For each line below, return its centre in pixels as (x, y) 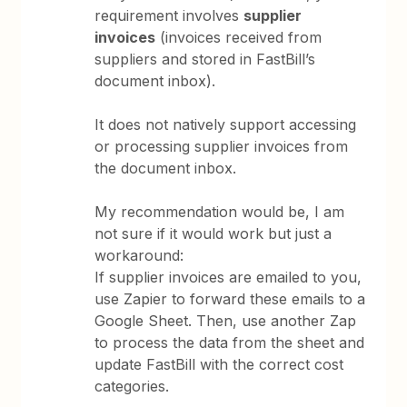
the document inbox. (168, 168)
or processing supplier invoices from (222, 146)
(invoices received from (239, 37)
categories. (132, 386)
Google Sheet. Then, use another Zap (226, 321)
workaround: (139, 255)
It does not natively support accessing (226, 124)
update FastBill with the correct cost (219, 364)
